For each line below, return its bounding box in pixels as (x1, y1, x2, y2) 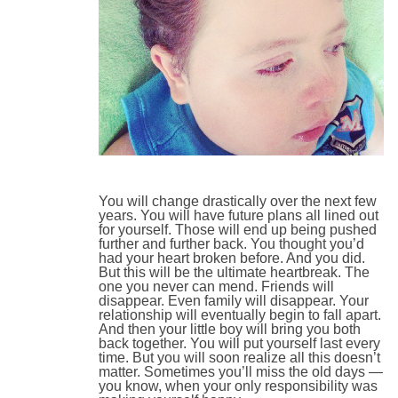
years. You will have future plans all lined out (99, 208, 378, 224)
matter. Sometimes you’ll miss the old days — (99, 364, 383, 380)
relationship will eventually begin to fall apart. (99, 307, 381, 323)
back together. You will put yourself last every (99, 336, 380, 352)
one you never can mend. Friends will (99, 279, 334, 295)
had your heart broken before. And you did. (99, 251, 365, 267)
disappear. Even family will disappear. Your (99, 293, 369, 309)
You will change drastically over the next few (99, 194, 377, 210)
